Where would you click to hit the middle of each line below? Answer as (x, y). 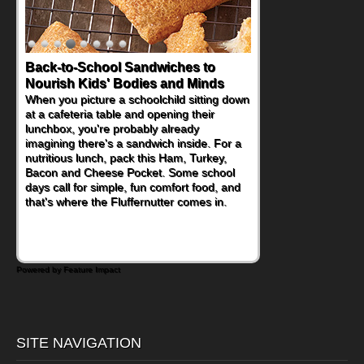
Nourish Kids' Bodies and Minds (125, 84)
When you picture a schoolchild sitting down (137, 100)
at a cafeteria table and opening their (120, 114)
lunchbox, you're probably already (112, 129)
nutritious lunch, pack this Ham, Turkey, (126, 158)
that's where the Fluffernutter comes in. (126, 202)
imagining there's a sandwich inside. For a (133, 143)
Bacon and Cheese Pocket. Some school (130, 173)
